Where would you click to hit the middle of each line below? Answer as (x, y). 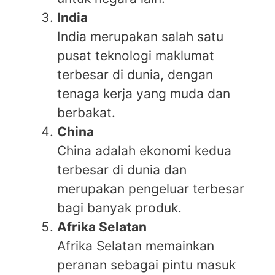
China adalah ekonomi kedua (144, 151)
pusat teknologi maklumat (136, 56)
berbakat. (86, 113)
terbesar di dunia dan (122, 170)
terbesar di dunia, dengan (135, 75)
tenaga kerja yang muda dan (144, 94)
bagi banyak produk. (119, 208)
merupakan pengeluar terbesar (151, 189)
